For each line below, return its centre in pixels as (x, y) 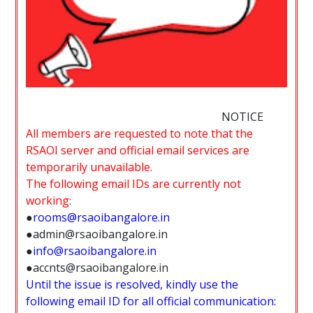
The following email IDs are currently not (134, 183)
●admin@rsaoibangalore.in (97, 234)
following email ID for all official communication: (151, 301)
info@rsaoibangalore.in (95, 250)
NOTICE (243, 116)
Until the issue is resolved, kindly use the (132, 284)
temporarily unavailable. (89, 167)
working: (49, 200)
